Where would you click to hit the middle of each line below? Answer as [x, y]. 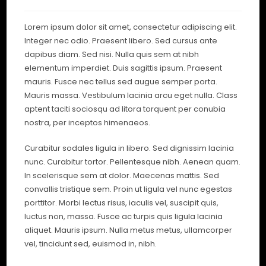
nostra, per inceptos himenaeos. [88, 122]
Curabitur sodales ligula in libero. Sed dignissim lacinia [129, 148]
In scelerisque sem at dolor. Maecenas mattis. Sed [122, 175]
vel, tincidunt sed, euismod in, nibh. [91, 243]
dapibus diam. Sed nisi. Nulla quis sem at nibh [112, 54]
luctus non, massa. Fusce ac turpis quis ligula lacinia [124, 216]
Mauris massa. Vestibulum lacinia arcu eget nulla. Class [131, 95]
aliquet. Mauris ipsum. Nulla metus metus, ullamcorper [129, 230]
